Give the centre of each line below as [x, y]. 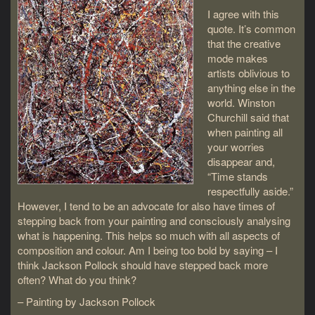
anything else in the [251, 87]
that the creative [244, 43]
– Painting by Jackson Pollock [86, 301]
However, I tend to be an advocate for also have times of [146, 205]
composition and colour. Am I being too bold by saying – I [148, 250]
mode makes [238, 58]
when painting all [245, 131]
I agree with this [243, 13]
